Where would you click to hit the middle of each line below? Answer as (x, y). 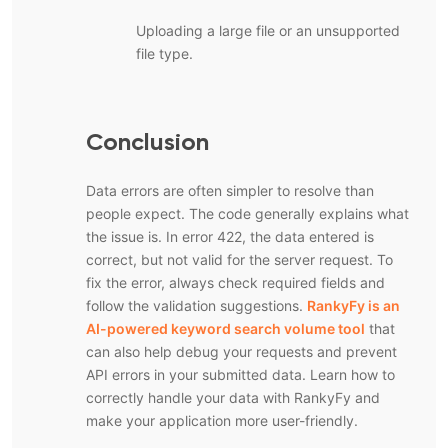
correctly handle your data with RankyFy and (233, 398)
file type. (164, 54)
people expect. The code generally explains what (247, 214)
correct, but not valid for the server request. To (239, 260)
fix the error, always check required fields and (235, 283)
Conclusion (147, 143)
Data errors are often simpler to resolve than (230, 191)
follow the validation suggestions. (196, 306)
